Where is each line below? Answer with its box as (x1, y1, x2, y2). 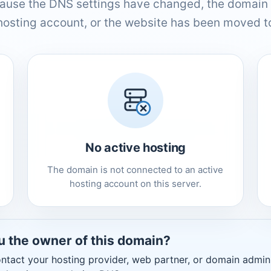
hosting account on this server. (69, 177, 201, 189)
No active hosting (85, 140, 186, 155)
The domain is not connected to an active (47, 163, 224, 175)
